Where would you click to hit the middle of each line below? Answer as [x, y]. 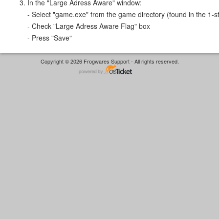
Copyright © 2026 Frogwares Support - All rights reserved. [109, 61]
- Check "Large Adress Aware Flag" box [89, 26]
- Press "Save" [50, 37]
